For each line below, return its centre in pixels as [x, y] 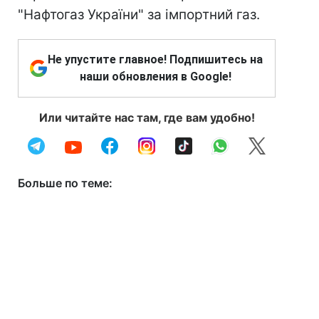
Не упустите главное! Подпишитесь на [155, 59]
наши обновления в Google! [155, 77]
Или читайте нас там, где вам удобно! [147, 117]
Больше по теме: [65, 183]
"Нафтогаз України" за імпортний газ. [139, 15]
